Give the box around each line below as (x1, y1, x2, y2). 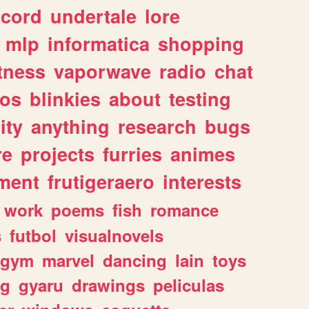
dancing (103, 248, 167, 272)
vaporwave (54, 58, 151, 85)
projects (21, 141, 94, 168)
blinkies (30, 86, 101, 112)
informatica (48, 30, 150, 57)
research (118, 113, 197, 140)
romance (150, 198, 219, 222)
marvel (42, 248, 94, 272)
